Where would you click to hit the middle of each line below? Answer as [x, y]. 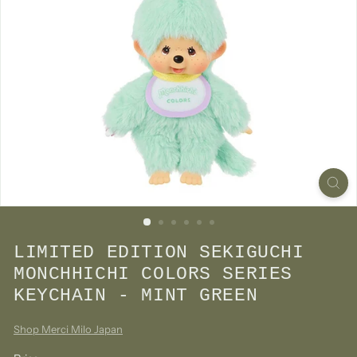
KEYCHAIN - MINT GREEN [136, 296]
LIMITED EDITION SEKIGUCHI [159, 253]
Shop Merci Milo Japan [68, 329]
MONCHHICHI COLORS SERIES [153, 274]
